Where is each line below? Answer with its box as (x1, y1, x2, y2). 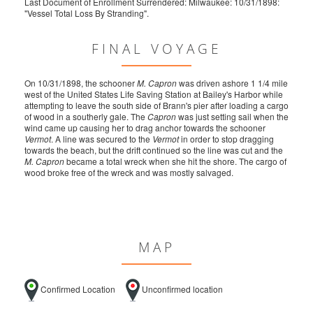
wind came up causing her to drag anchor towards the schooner (24, 122, 265, 134)
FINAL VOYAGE (92, 40, 221, 59)
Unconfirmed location (140, 282, 223, 295)
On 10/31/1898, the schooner (24, 77, 137, 89)
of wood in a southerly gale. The (24, 110, 147, 123)
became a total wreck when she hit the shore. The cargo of (64, 155, 286, 168)
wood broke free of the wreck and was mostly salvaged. (24, 166, 233, 179)
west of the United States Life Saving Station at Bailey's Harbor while (24, 88, 283, 101)
